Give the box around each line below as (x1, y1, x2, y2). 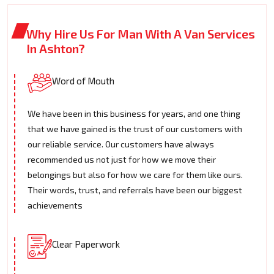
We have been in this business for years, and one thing (28, 108, 240, 119)
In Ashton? (26, 41, 85, 56)
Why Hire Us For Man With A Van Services (26, 26, 255, 42)
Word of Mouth (52, 75, 114, 87)
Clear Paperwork (52, 239, 120, 250)
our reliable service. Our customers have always (28, 139, 214, 150)
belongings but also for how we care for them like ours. (28, 169, 243, 180)
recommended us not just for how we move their (28, 154, 216, 165)
